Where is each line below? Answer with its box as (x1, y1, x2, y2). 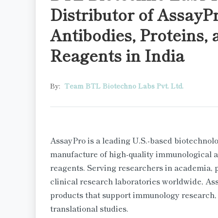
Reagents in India (50, 44, 184, 66)
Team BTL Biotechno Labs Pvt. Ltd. (64, 81, 183, 91)
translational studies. (50, 202, 130, 214)
